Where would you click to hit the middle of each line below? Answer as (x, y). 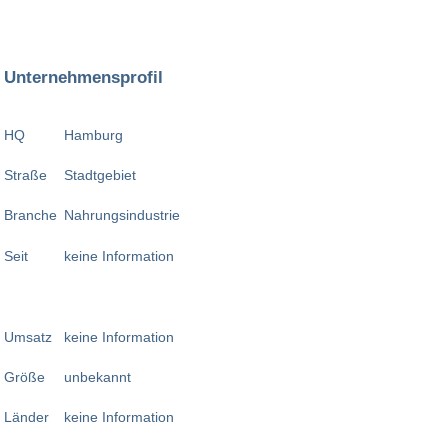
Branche (30, 215)
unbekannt (97, 377)
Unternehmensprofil (83, 77)
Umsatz (28, 336)
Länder (26, 417)
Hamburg (95, 134)
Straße (25, 175)
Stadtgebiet (102, 175)
